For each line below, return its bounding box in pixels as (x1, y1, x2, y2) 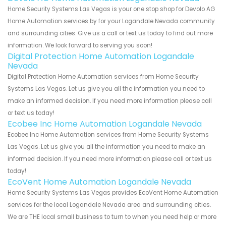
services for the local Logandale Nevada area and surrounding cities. (8, 200, 211, 209)
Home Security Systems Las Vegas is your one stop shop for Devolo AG (8, 5, 215, 13)
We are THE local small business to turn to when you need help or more (8, 212, 216, 221)
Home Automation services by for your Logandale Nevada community (8, 17, 215, 25)
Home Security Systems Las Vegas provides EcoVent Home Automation (8, 188, 218, 197)
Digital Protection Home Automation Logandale (8, 50, 194, 62)
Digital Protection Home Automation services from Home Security (8, 72, 199, 81)
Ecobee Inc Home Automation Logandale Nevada (8, 118, 202, 130)
